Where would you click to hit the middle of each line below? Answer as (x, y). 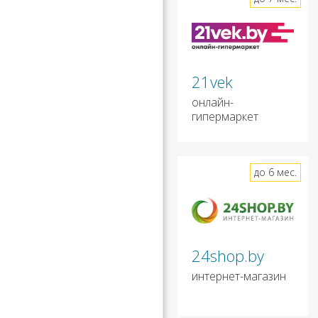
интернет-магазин (239, 276)
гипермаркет (225, 117)
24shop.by (228, 256)
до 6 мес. (275, 172)
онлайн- (213, 103)
